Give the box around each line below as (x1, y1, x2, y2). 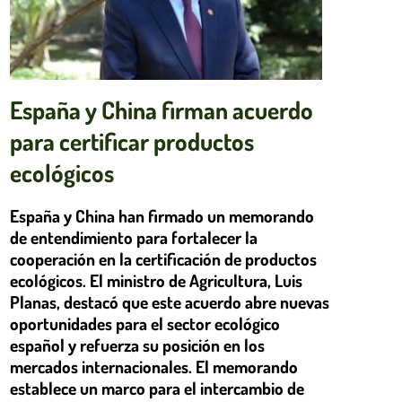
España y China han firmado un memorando (10, 205, 314, 228)
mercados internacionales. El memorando (10, 355, 298, 379)
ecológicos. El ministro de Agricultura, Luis (10, 269, 302, 293)
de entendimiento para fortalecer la (10, 226, 258, 249)
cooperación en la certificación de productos (10, 248, 317, 271)
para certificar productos (10, 126, 254, 157)
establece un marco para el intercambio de (10, 377, 304, 400)
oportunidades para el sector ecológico (10, 312, 280, 336)
